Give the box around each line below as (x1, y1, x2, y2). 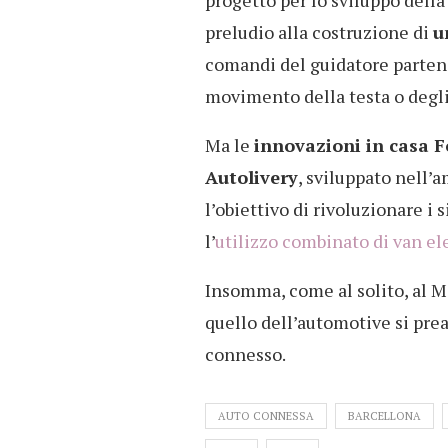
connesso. (205, 342, 286, 367)
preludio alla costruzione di (205, 20, 433, 45)
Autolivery (205, 165, 298, 190)
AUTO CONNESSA (218, 409, 314, 424)
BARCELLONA (348, 409, 421, 424)
